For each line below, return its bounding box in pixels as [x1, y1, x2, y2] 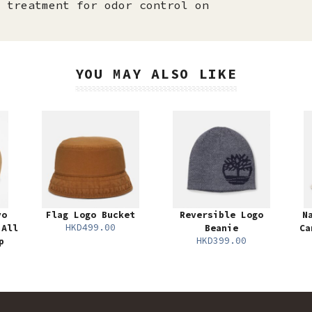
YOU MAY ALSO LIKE [75, 65, 237, 83]
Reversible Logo [180, 209, 263, 221]
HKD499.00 [65, 221, 116, 234]
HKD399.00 [196, 235, 247, 247]
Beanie [205, 222, 238, 235]
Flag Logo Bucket [46, 209, 135, 221]
